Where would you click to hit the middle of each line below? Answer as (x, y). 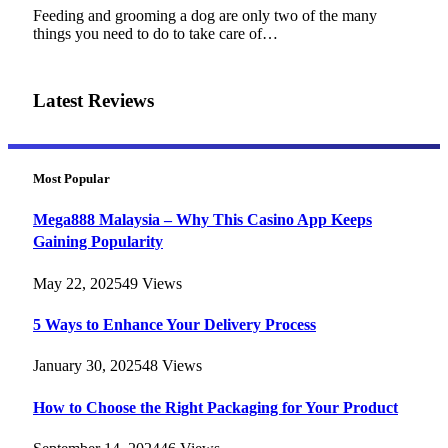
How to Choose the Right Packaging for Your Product (215, 407)
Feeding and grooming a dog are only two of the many (205, 15)
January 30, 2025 (87, 366)
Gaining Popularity (98, 242)
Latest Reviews (93, 101)
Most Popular (71, 179)
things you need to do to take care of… (155, 33)
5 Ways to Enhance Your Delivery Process (174, 324)
